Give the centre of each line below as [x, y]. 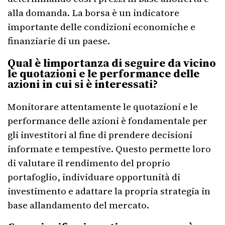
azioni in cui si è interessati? [83, 84]
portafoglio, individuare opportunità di [94, 177]
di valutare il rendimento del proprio [89, 163]
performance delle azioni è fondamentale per [107, 121]
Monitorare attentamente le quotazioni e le [103, 106]
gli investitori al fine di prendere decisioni [100, 135]
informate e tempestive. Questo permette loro [109, 149]
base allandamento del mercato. [78, 205]
